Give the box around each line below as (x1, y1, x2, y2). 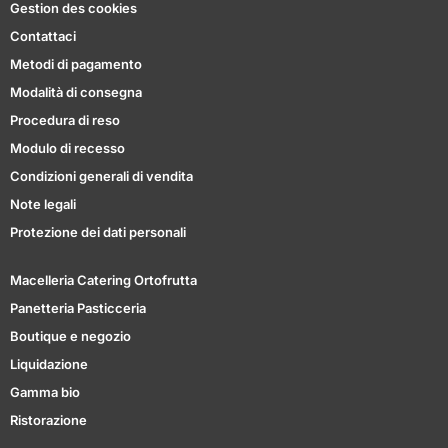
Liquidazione (10, 356, 88, 373)
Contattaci (10, 28, 76, 45)
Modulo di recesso (10, 140, 125, 157)
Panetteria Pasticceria (10, 300, 146, 317)
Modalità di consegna (10, 84, 142, 101)
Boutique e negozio (10, 328, 131, 345)
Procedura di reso (10, 112, 120, 129)
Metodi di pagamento (10, 56, 142, 73)
